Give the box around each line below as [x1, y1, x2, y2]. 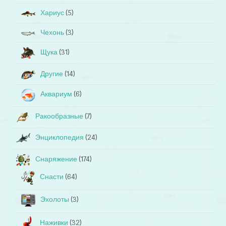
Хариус [40, 9, 65, 17]
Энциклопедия [35, 133, 84, 141]
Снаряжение [35, 155, 78, 163]
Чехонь [40, 29, 65, 36]
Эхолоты [40, 196, 70, 204]
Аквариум [40, 90, 73, 98]
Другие [40, 70, 64, 78]
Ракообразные [35, 112, 84, 120]
